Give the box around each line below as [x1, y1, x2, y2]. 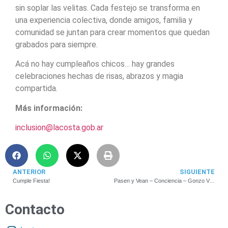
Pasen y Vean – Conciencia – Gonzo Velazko [209, 178, 215, 184]
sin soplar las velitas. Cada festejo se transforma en [15, 3, 200, 13]
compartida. [15, 83, 58, 94]
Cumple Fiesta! [13, 178, 50, 184]
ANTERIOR [13, 168, 45, 176]
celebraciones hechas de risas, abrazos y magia [15, 71, 183, 81]
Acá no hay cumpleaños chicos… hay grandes [15, 59, 175, 69]
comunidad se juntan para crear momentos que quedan [15, 27, 210, 37]
